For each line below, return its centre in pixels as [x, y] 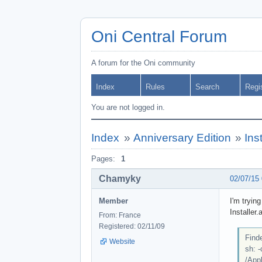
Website [122, 241]
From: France [120, 215]
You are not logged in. [128, 107]
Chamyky [120, 178]
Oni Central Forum [159, 37]
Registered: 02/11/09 [132, 226]
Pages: [103, 159]
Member [113, 201]
